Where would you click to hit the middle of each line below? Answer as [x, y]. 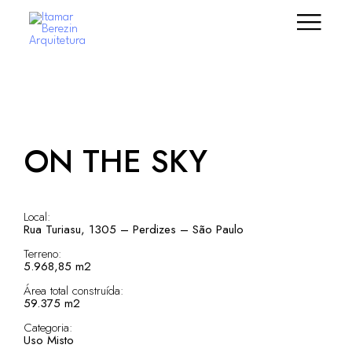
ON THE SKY [115, 161]
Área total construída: [74, 291]
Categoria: [48, 328]
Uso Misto [49, 340]
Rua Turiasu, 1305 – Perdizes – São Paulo [134, 229]
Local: [37, 217]
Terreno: [43, 254]
